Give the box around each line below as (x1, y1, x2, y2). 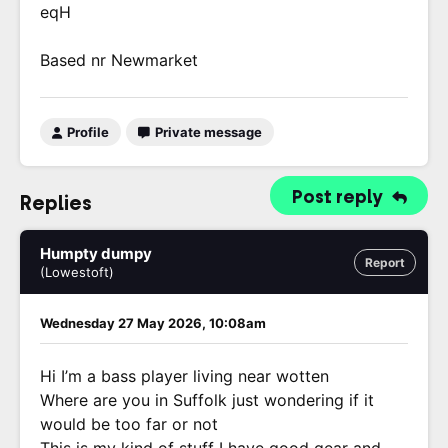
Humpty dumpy (40, 244, 152, 263)
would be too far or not (40, 414, 218, 434)
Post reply (292, 187, 387, 207)
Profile (64, 124, 109, 140)
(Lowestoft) (40, 264, 114, 280)
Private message (152, 124, 262, 140)
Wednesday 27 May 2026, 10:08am (40, 315, 266, 331)
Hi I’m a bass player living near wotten (40, 366, 329, 386)
